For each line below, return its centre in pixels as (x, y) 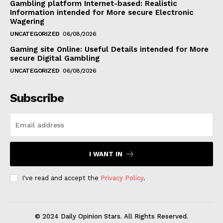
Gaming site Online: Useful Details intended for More (109, 50)
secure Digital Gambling (55, 58)
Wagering (27, 22)
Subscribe (37, 98)
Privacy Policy (122, 178)
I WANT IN (106, 154)
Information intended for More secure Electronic (102, 13)
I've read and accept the (61, 178)
